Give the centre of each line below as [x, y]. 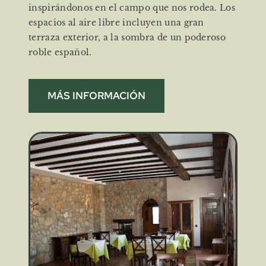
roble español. [60, 52]
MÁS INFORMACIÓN [96, 95]
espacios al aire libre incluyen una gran [116, 22]
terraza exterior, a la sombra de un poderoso [127, 37]
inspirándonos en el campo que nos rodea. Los [132, 7]
